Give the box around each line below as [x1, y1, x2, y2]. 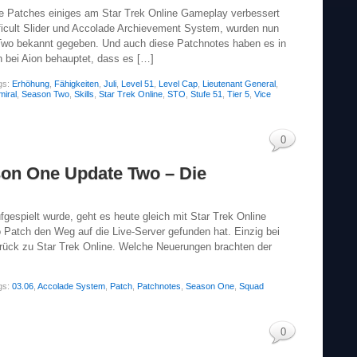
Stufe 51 [190, 88, 222, 99]
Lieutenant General [202, 78, 276, 88]
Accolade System [37, 281, 105, 292]
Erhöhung [12, 78, 49, 88]
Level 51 [121, 78, 154, 88]
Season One [186, 281, 234, 292]
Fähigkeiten [54, 78, 99, 88]
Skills [74, 88, 94, 99]
